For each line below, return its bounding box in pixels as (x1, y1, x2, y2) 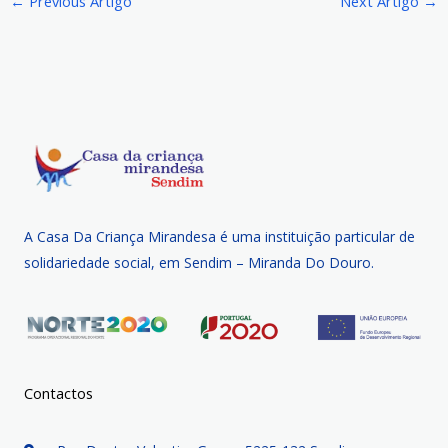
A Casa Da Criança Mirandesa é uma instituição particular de (24, 226, 415, 246)
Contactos (24, 382, 93, 403)
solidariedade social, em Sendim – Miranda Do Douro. (24, 252, 374, 272)
